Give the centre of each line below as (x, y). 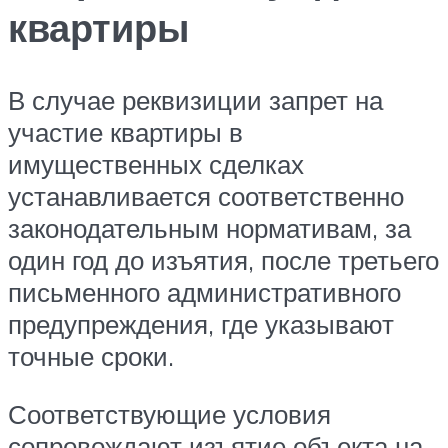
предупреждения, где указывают (201, 324)
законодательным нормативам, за (209, 228)
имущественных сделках (156, 164)
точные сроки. (91, 356)
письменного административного (204, 292)
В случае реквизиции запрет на (195, 100)
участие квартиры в (125, 132)
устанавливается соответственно (206, 196)
